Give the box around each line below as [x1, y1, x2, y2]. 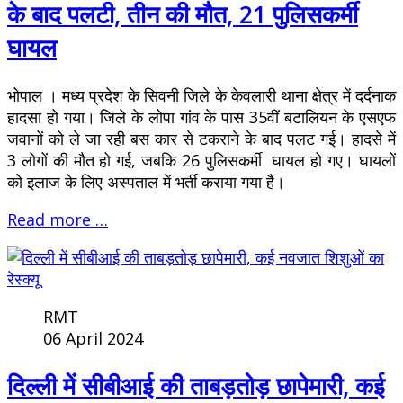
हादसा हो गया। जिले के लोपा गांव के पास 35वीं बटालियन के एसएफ [7, 105, 396, 128]
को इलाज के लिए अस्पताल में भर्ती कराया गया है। [7, 170, 285, 193]
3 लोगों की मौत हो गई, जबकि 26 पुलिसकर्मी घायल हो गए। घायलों [7, 148, 396, 171]
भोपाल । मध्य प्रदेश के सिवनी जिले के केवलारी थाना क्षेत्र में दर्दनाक [7, 84, 396, 106]
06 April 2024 [43, 327, 143, 349]
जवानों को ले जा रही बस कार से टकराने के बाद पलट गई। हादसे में [7, 127, 396, 149]
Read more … [7, 208, 108, 230]
